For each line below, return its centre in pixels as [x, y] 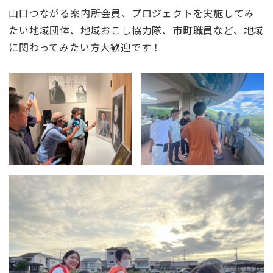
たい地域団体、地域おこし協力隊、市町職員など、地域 [136, 30]
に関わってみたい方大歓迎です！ [85, 47]
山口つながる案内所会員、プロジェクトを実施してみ [132, 12]
